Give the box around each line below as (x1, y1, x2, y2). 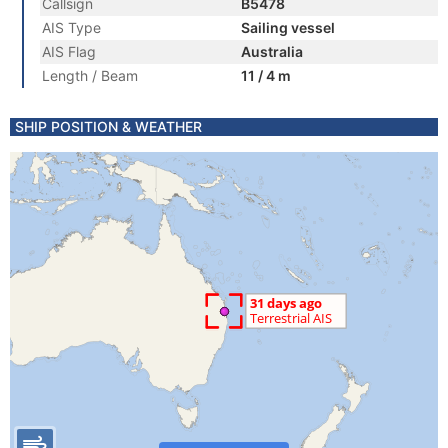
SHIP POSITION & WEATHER (15, 118, 202, 135)
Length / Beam (42, 67, 138, 84)
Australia (241, 43, 303, 60)
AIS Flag (42, 43, 96, 60)
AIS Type (42, 19, 101, 36)
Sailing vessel (241, 19, 335, 36)
